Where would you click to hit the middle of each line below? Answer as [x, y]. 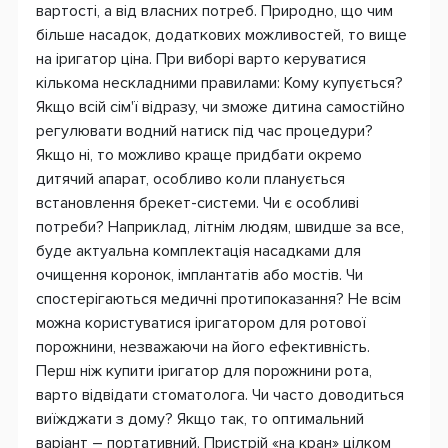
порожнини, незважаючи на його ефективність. [203, 346]
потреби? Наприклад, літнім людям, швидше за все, [220, 226]
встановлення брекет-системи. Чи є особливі [197, 202]
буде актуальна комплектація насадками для [198, 250]
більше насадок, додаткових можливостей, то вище [221, 34]
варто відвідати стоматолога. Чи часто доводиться [220, 394]
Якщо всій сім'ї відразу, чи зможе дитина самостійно [220, 106]
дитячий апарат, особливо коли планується [190, 178]
